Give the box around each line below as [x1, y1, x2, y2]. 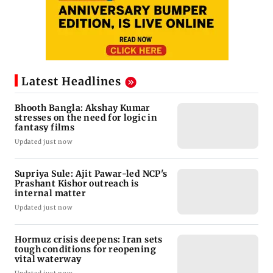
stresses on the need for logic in [15, 112, 158, 123]
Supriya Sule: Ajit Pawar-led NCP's [15, 168, 168, 179]
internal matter [15, 187, 86, 199]
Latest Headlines [21, 74, 121, 88]
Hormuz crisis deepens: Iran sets [15, 233, 163, 245]
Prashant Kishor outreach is [15, 177, 139, 189]
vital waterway [15, 253, 82, 264]
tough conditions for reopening [15, 243, 156, 255]
